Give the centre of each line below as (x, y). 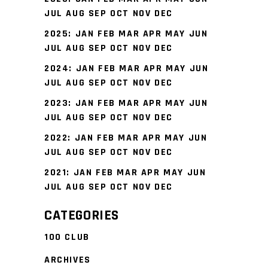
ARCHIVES (68, 260)
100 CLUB (67, 237)
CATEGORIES (82, 215)
